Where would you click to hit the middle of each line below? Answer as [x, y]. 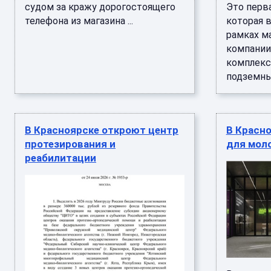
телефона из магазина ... [79, 21]
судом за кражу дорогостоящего [100, 7]
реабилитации [60, 158]
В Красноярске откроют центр [102, 130]
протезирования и [70, 144]
